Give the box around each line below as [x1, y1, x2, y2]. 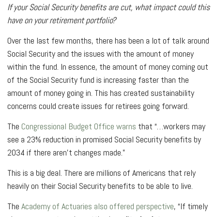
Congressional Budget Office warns [21, 120, 136, 132]
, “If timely [174, 200, 208, 212]
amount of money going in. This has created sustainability [7, 87, 194, 98]
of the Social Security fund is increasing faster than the [7, 74, 189, 85]
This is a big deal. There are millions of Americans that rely [7, 167, 196, 178]
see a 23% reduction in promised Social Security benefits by [7, 133, 201, 145]
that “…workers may [136, 120, 205, 132]
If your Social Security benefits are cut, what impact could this [7, 1, 210, 13]
